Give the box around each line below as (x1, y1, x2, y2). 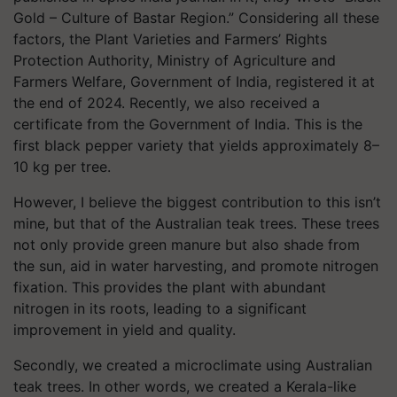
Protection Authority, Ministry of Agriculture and (13, 51, 336, 69)
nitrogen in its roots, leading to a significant (13, 300, 307, 317)
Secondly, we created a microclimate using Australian (13, 356, 372, 374)
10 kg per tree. (13, 158, 111, 175)
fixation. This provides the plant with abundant (13, 278, 326, 296)
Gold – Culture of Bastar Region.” (13, 9, 234, 27)
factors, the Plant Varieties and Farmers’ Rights (13, 30, 327, 48)
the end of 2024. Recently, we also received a (13, 94, 320, 112)
